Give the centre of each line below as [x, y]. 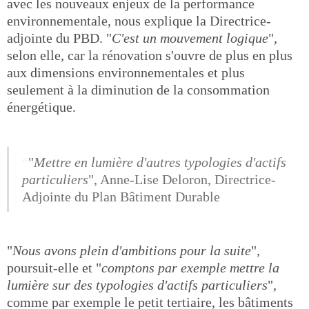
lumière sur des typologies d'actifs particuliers [137, 285]
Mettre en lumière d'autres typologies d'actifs [160, 162]
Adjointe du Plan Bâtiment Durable [121, 196]
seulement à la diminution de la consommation [138, 90]
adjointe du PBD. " [59, 38]
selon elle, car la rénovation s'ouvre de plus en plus [150, 55]
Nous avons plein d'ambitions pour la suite [132, 250]
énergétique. [41, 107]
